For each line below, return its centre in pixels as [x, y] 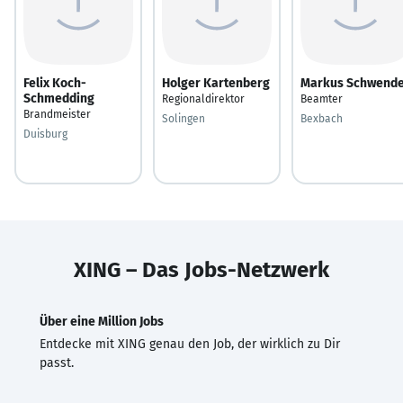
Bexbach [322, 118]
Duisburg [45, 134]
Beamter [322, 99]
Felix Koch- [55, 83]
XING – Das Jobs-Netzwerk [201, 269]
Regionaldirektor [203, 99]
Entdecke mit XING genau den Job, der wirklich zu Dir [190, 344]
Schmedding [59, 98]
